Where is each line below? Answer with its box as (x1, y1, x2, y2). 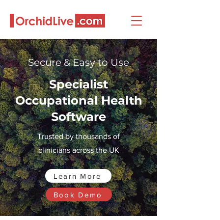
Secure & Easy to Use (28, 56, 129, 68)
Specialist (49, 77, 108, 91)
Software (51, 110, 106, 124)
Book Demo (53, 190, 103, 199)
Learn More (53, 171, 102, 180)
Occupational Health (15, 93, 142, 108)
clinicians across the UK (38, 146, 119, 154)
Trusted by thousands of (37, 132, 120, 140)
